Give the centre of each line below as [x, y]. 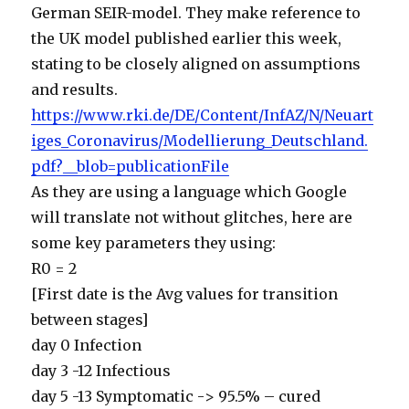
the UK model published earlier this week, [187, 39]
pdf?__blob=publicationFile [131, 167]
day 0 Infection [87, 346]
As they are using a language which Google [189, 192]
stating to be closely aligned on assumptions [196, 64]
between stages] [90, 320]
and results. [75, 90]
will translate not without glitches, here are [192, 218]
